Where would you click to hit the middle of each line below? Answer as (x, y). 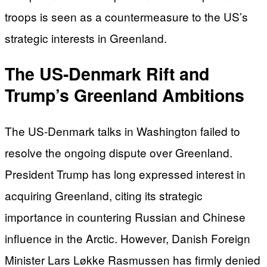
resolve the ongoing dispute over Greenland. (119, 152)
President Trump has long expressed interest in (125, 173)
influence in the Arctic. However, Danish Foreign (128, 238)
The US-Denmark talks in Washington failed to (122, 131)
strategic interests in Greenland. (86, 38)
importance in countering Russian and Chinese (125, 216)
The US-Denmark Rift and (107, 74)
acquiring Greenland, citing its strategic (104, 195)
